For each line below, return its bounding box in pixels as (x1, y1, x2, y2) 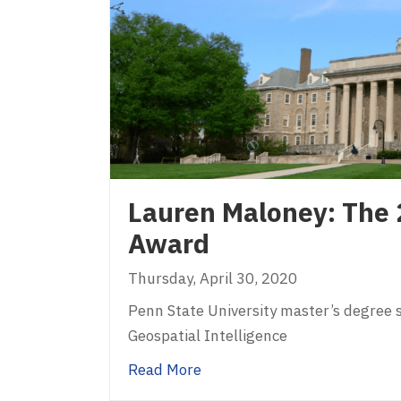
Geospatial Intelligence (128, 325, 287, 346)
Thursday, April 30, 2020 (128, 268, 297, 288)
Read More (128, 359, 201, 380)
